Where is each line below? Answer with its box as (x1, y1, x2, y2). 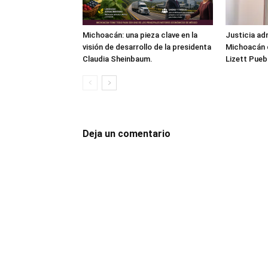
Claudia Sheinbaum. (83, 54, 153, 64)
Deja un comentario (83, 128, 170, 140)
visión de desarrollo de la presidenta (83, 42, 211, 52)
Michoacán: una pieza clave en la (83, 31, 197, 40)
